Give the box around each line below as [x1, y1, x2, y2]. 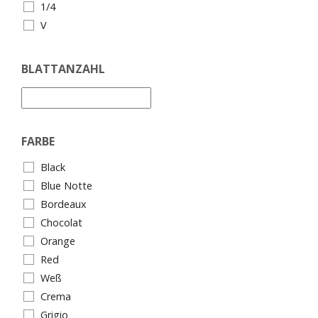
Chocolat [40, 216, 82, 230]
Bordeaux [40, 197, 87, 212]
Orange [40, 234, 75, 248]
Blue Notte [40, 179, 92, 193]
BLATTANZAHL [21, 61, 105, 77]
